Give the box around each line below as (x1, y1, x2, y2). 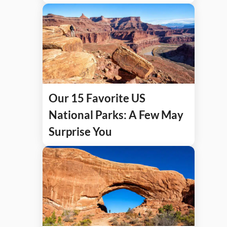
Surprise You (49, 124, 112, 138)
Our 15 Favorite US (49, 91, 145, 105)
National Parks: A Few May (49, 107, 183, 122)
